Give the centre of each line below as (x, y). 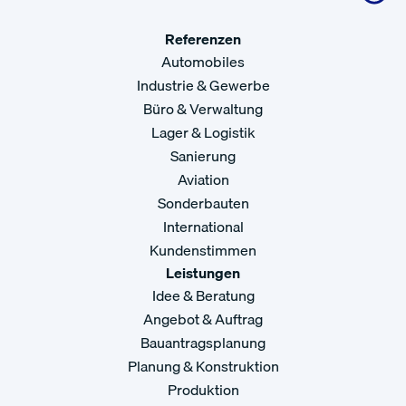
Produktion (203, 390)
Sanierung (203, 156)
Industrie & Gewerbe (203, 86)
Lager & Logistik (203, 133)
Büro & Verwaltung (203, 109)
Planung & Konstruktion (203, 367)
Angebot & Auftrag (203, 319)
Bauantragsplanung (203, 343)
